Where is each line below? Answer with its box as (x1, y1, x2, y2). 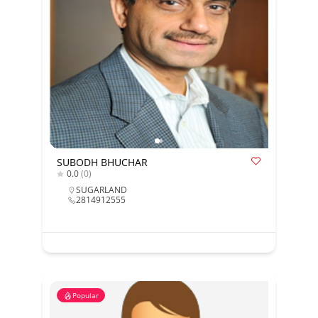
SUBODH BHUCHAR (56, 155, 148, 169)
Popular (72, 290, 99, 300)
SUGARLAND (75, 184, 127, 196)
